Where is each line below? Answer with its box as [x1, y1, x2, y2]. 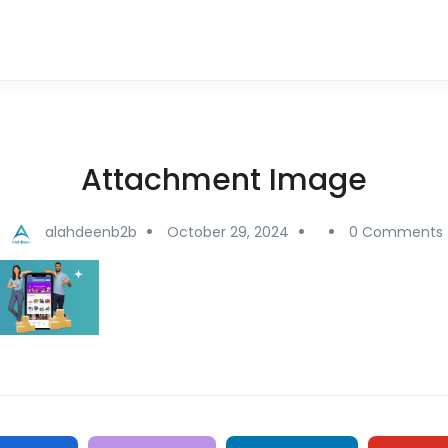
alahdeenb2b [44, 222, 137, 242]
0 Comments [348, 222, 443, 242]
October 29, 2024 [166, 222, 289, 242]
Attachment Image [81, 159, 367, 201]
